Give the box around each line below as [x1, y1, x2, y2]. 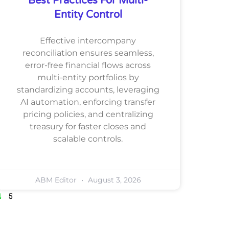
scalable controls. [53, 133, 123, 144]
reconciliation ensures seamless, [22, 48, 154, 58]
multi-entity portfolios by [37, 72, 139, 82]
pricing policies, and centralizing [22, 109, 153, 119]
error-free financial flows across [25, 60, 151, 70]
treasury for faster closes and [30, 121, 146, 131]
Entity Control [54, 8, 122, 21]
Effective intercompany [40, 35, 136, 45]
